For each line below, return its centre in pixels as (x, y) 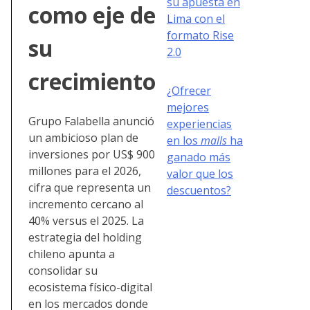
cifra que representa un (90, 188)
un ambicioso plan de (83, 138)
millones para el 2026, (85, 171)
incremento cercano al (86, 204)
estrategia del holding (85, 238)
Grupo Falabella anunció (91, 121)
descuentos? (199, 190)
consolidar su (63, 271)
